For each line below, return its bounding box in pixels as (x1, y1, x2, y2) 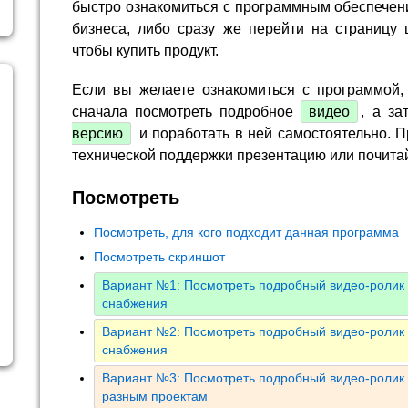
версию (72, 125, 123, 141)
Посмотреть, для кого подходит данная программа (94, 225, 399, 240)
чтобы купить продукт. (72, 42, 219, 58)
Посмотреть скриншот (94, 250, 225, 265)
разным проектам (102, 389, 208, 404)
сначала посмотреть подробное (72, 103, 301, 119)
